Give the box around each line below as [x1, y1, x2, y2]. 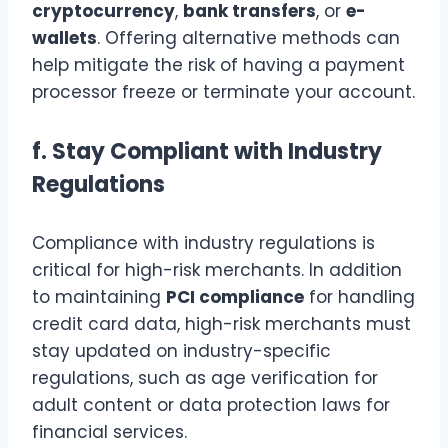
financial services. [32, 420, 187, 445]
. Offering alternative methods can [97, 25, 400, 50]
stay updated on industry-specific [32, 339, 331, 364]
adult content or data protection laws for [32, 393, 390, 418]
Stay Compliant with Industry [52, 136, 382, 168]
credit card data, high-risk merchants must [32, 312, 411, 337]
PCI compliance [166, 285, 304, 310]
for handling [304, 285, 415, 310]
